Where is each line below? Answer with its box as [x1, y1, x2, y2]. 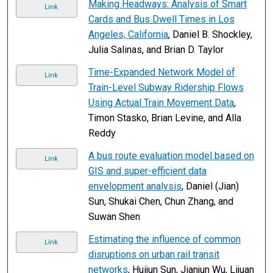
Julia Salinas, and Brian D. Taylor [88, 43, 224, 55]
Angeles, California [88, 28, 168, 40]
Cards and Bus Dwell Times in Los [88, 13, 235, 25]
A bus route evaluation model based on [88, 149, 254, 161]
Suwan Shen [88, 210, 140, 222]
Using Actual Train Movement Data [88, 96, 234, 108]
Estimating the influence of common [88, 233, 241, 245]
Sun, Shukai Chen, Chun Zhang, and [88, 195, 233, 207]
